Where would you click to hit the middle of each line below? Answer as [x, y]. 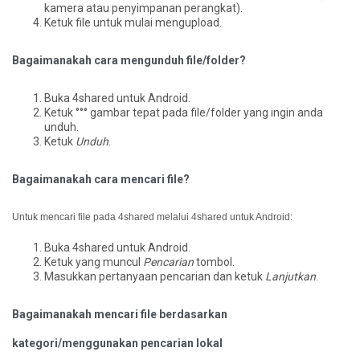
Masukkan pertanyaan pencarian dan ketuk [155, 276]
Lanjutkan [290, 276]
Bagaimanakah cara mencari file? [101, 179]
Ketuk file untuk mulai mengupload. [133, 22]
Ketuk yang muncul [94, 262]
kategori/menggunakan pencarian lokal [117, 343]
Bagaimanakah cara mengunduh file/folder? [129, 60]
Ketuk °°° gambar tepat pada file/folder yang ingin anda [184, 112]
